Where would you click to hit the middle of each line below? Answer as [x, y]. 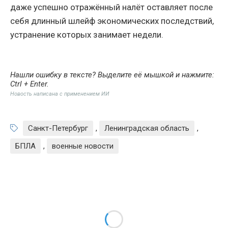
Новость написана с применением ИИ [60, 94]
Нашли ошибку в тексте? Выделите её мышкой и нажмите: [112, 75]
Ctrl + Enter [28, 84]
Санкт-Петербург [58, 129]
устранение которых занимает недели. [87, 35]
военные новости [83, 146]
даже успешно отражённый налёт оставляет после [111, 7]
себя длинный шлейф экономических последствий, [112, 21]
